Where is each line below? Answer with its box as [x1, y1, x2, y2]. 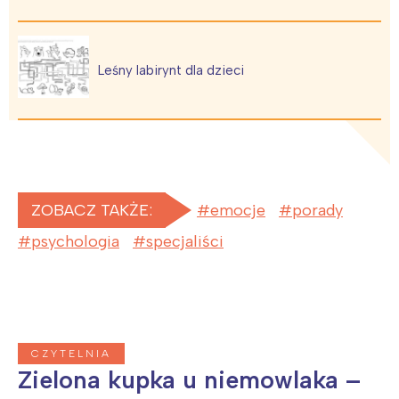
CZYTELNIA [31, 347, 111, 361]
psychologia [31, 232, 119, 252]
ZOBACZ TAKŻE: [31, 200, 152, 221]
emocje [210, 200, 265, 221]
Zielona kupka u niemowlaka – [18, 365, 361, 395]
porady [292, 200, 343, 221]
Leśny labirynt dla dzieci [98, 61, 244, 78]
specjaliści [146, 232, 224, 252]
